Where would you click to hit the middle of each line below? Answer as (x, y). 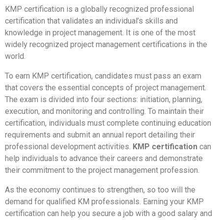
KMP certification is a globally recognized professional (99, 9)
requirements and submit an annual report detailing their (100, 135)
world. (15, 56)
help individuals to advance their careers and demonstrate (104, 158)
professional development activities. (69, 146)
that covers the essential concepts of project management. (106, 87)
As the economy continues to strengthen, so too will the (100, 190)
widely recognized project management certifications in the (106, 44)
